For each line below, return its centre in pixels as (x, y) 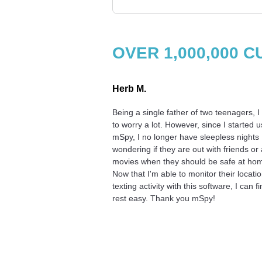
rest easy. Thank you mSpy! (164, 198)
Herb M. (129, 88)
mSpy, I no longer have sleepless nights (186, 137)
